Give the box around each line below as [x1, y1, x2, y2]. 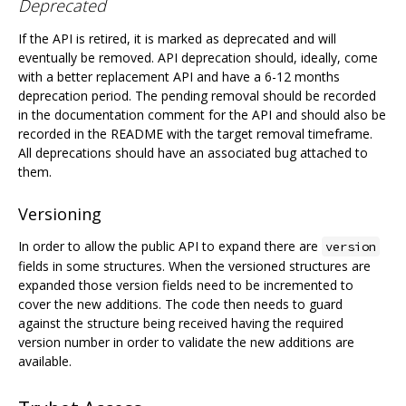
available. [18, 353, 72, 371]
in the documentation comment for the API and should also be [18, 105, 386, 123]
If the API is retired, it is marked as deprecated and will [18, 29, 336, 47]
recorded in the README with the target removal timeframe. [18, 124, 372, 142]
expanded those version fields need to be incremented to [18, 276, 353, 295]
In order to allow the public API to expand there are [18, 237, 322, 256]
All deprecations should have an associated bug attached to [18, 143, 368, 161]
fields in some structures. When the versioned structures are [18, 257, 371, 275]
